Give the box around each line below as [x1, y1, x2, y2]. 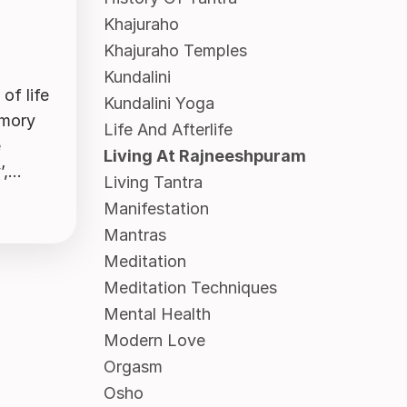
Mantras [103, 225, 166, 245]
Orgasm [103, 357, 163, 377]
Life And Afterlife [103, 120, 233, 140]
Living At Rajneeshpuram [103, 146, 306, 166]
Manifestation [103, 199, 209, 219]
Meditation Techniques [103, 278, 277, 298]
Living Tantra [103, 173, 203, 193]
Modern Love [103, 331, 205, 351]
